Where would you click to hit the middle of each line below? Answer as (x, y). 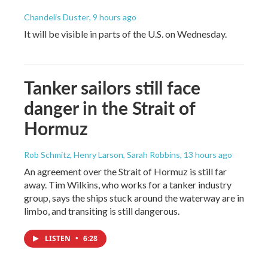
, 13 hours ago (206, 154)
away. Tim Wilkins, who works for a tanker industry (128, 184)
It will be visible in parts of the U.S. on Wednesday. (125, 33)
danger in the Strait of (109, 107)
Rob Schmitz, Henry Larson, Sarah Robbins (102, 154)
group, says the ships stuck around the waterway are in (134, 197)
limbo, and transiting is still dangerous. (102, 211)
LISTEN (59, 238)
